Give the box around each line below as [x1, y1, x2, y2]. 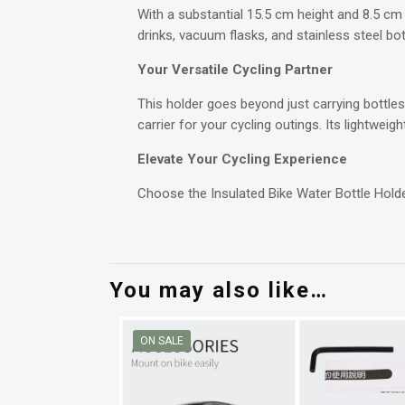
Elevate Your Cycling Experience [137, 150, 347, 167]
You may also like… [109, 277, 328, 303]
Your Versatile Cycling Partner [137, 61, 333, 78]
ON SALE [140, 334, 184, 347]
